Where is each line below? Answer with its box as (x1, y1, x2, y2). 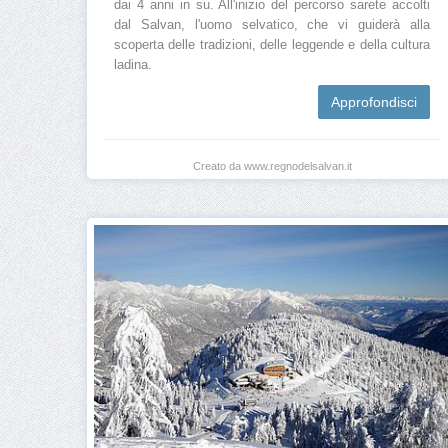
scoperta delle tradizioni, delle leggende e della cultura (114, 38, 430, 53)
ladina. (114, 58, 152, 73)
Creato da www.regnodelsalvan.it (192, 160, 352, 173)
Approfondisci (331, 94, 417, 111)
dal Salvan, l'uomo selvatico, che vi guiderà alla (114, 18, 430, 33)
